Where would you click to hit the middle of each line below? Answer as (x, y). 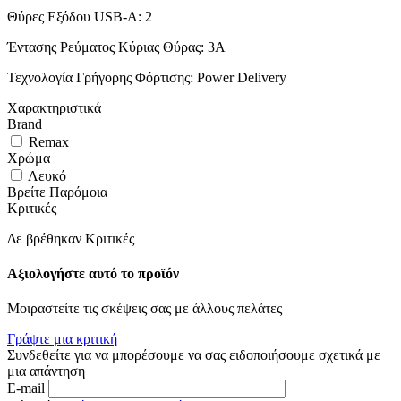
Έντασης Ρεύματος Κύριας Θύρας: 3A (116, 47)
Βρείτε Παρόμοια (57, 192)
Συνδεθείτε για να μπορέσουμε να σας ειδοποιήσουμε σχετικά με (194, 355)
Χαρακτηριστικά (54, 107)
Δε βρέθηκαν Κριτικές (71, 238)
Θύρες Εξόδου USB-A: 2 (80, 16)
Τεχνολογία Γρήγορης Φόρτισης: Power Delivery (147, 77)
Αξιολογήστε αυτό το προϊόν (93, 273)
